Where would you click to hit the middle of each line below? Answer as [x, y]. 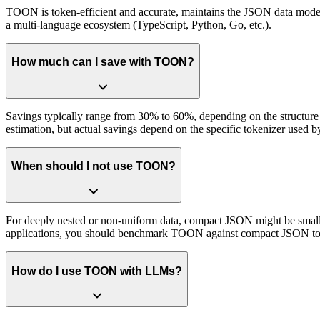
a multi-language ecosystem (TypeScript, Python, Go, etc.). [139, 24]
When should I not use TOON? [94, 166]
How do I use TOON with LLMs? [97, 271]
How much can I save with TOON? [103, 62]
